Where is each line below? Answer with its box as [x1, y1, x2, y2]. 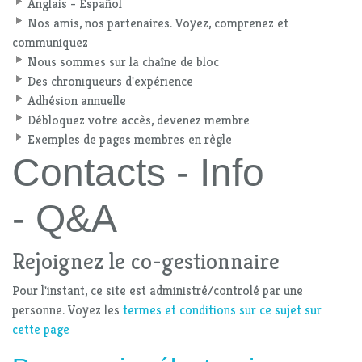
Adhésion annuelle [27, 92, 126, 110]
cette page [12, 321, 69, 339]
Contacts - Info [12, 151, 264, 195]
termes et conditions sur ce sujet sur [123, 301, 322, 319]
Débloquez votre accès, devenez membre [27, 112, 250, 129]
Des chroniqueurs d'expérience [27, 73, 193, 90]
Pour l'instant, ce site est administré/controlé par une [12, 282, 303, 300]
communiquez [12, 34, 88, 52]
